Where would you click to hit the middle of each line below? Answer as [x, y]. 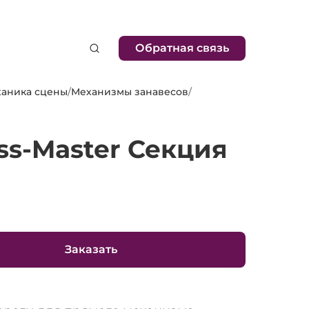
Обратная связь [182, 48]
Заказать [91, 249]
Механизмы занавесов [130, 92]
